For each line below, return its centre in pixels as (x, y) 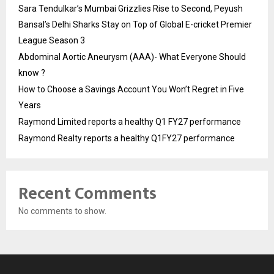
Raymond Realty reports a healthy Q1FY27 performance (127, 138)
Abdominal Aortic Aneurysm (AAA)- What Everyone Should (132, 57)
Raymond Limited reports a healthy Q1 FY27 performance (130, 122)
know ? (32, 73)
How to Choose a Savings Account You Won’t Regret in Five (131, 89)
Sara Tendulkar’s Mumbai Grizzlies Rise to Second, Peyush (131, 9)
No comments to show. (62, 211)
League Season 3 (52, 40)
